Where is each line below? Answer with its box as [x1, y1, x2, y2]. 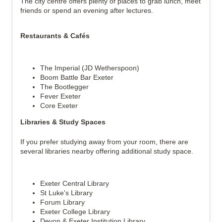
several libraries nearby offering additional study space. [20, 147, 193, 155]
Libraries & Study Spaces [20, 118, 106, 126]
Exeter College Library [40, 208, 110, 216]
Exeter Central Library [40, 179, 109, 187]
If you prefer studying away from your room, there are [20, 138, 188, 146]
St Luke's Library [40, 189, 93, 197]
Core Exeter [40, 102, 78, 110]
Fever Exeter [40, 92, 81, 100]
